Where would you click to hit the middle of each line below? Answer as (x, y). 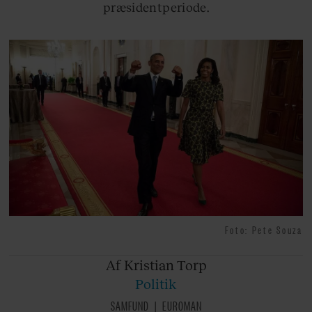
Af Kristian (140, 265)
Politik (156, 284)
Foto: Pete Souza (264, 229)
